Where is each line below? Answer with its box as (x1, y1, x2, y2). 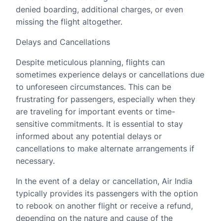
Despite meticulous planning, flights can (16, 57, 165, 67)
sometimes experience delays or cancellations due (16, 70, 204, 79)
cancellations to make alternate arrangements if (16, 144, 194, 153)
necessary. (16, 156, 55, 166)
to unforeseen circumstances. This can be (16, 82, 171, 92)
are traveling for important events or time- (16, 107, 175, 116)
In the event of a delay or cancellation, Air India (16, 176, 192, 186)
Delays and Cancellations (16, 37, 110, 47)
